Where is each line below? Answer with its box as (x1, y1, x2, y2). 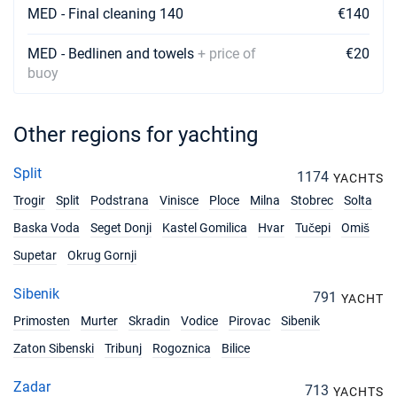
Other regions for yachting (13, 122, 258, 147)
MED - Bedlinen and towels (27, 45, 198, 62)
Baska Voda (13, 221, 80, 235)
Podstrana (90, 193, 149, 207)
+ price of (198, 45, 256, 62)
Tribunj (105, 341, 142, 355)
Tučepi (295, 221, 331, 235)
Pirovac (229, 314, 270, 328)
